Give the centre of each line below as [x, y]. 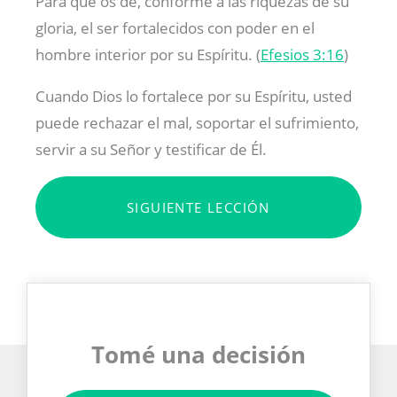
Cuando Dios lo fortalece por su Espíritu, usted [194, 97]
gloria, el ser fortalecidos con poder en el [175, 28]
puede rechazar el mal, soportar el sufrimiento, [197, 123]
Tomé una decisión [198, 355]
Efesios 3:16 [302, 55]
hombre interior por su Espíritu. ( [148, 55]
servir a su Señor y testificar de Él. [151, 150]
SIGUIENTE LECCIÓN [198, 208]
